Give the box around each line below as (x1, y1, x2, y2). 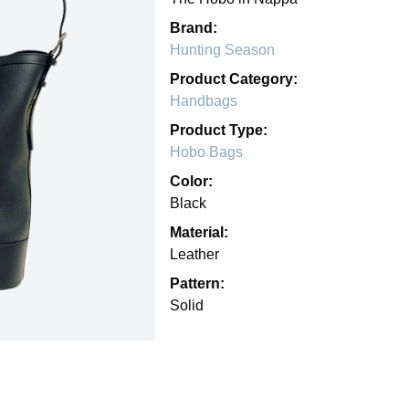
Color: (170, 173, 213, 189)
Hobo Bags (170, 143, 243, 160)
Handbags (170, 92, 237, 109)
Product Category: (170, 70, 298, 87)
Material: (170, 224, 228, 240)
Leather (170, 246, 219, 262)
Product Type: (170, 121, 267, 138)
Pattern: (170, 275, 225, 291)
